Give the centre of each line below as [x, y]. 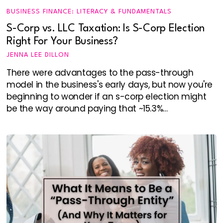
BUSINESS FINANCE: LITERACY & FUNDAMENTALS [89, 11]
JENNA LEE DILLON [38, 55]
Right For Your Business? [62, 41]
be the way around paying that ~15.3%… [87, 108]
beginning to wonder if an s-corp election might [106, 96]
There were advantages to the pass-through [100, 72]
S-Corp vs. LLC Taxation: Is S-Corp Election [106, 28]
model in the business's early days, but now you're [109, 84]
